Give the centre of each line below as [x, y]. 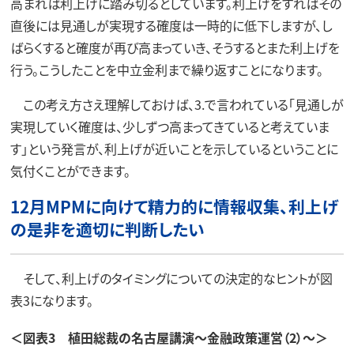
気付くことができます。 [70, 170]
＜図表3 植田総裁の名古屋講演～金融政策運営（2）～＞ [169, 338]
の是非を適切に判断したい [107, 230]
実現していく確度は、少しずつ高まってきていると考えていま [169, 126]
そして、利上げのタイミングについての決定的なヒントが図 [171, 279]
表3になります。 [51, 301]
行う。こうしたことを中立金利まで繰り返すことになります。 [166, 69]
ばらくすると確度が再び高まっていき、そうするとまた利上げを [175, 47]
